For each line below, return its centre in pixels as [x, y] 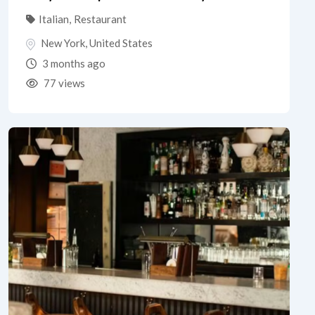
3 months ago [73, 63]
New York [63, 43]
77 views [63, 83]
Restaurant [100, 19]
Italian [54, 19]
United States [121, 43]
